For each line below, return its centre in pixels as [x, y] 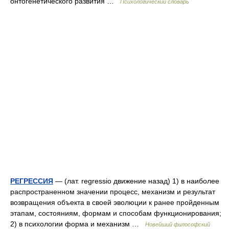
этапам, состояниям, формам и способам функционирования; [116, 213]
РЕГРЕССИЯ [32, 181]
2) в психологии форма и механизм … [78, 224]
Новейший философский [178, 224]
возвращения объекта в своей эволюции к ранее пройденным [115, 202]
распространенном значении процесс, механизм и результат [113, 192]
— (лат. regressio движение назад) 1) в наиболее [136, 181]
